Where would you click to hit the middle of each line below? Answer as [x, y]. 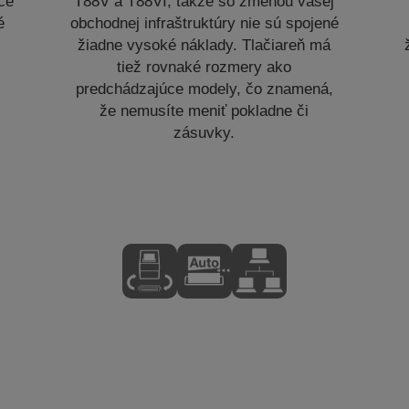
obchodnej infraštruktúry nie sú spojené [204, 23]
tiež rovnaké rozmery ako [204, 67]
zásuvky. [204, 132]
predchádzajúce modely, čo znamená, [204, 89]
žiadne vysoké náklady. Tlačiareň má [204, 45]
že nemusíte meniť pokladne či [204, 110]
